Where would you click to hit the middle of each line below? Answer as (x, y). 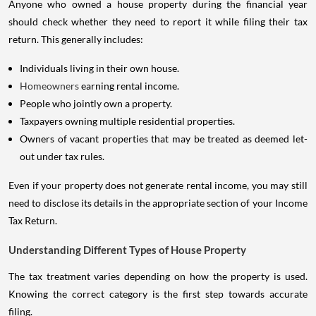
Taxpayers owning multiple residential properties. (127, 121)
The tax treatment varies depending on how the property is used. (158, 276)
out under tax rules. (62, 157)
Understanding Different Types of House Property (127, 250)
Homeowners (50, 86)
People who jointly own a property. (96, 104)
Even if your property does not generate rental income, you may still (158, 186)
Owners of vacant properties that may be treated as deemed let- (164, 139)
